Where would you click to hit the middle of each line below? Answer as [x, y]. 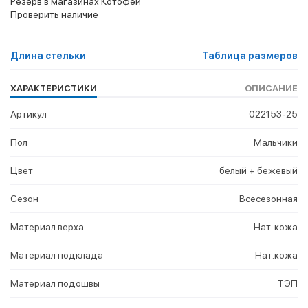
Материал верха [47, 227]
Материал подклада [57, 255]
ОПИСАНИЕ [271, 89]
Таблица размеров [250, 56]
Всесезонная [268, 199]
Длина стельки [48, 56]
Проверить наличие [54, 15]
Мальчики [276, 143]
